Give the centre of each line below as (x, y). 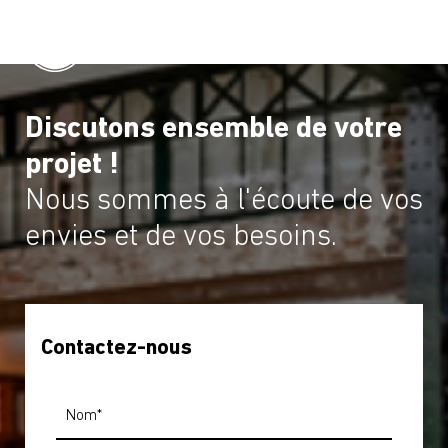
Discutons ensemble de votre (213, 129)
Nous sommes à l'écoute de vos (224, 201)
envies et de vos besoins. (181, 237)
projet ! (72, 165)
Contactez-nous (116, 348)
